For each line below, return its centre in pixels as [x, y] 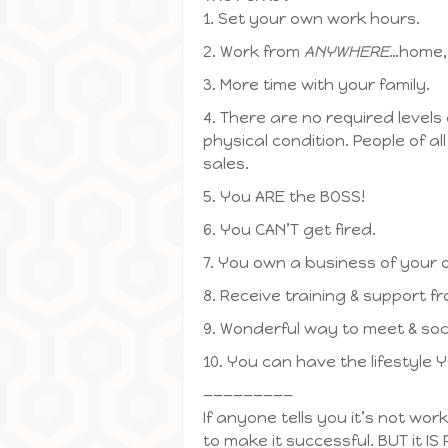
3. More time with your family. [316, 84]
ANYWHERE [346, 51]
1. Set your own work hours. [311, 18]
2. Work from [253, 51]
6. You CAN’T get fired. [289, 229]
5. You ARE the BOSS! [284, 196]
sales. [226, 163]
